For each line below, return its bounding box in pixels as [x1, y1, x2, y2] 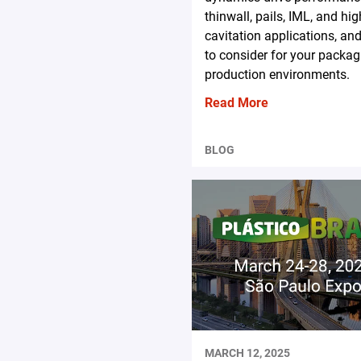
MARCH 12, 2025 [204, 346, 290, 359]
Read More [204, 95, 268, 111]
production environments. [204, 67, 350, 83]
